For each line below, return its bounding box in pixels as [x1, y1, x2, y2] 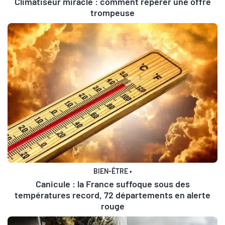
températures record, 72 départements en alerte [15, 189, 210, 201]
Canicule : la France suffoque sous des [35, 178, 190, 190]
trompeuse [90, 7, 135, 18]
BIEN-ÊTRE [93, 167, 129, 176]
